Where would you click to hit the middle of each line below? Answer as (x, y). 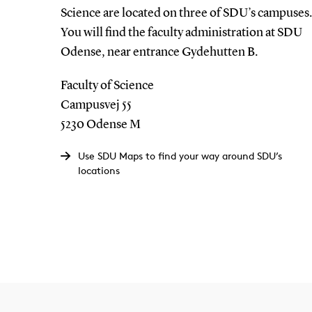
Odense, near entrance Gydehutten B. (159, 52)
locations (99, 170)
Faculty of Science (107, 85)
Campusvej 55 (96, 105)
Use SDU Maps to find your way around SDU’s (180, 155)
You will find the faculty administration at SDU (181, 32)
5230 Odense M (100, 124)
